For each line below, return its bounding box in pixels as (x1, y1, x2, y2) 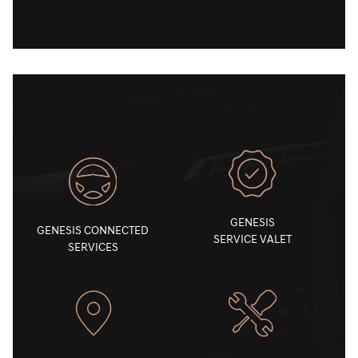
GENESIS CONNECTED (37, 224, 149, 237)
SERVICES (67, 241, 118, 254)
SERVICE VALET (213, 233, 292, 246)
